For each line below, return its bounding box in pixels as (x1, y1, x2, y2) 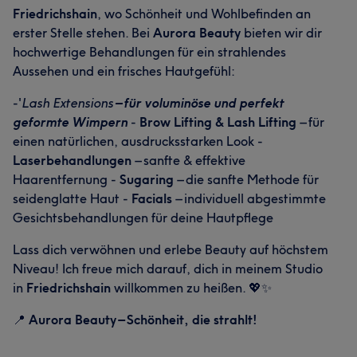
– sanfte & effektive (131, 152, 245, 168)
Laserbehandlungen (13, 152, 131, 168)
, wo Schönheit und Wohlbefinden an (97, 6, 311, 22)
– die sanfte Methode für (174, 171, 319, 187)
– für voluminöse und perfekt (113, 95, 284, 111)
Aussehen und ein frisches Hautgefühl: (13, 63, 235, 79)
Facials (131, 190, 172, 206)
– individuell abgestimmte (172, 190, 326, 206)
